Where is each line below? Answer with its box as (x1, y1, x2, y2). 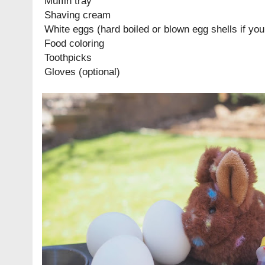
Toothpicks (44, 51, 92, 64)
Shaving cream (44, 9, 111, 21)
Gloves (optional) (44, 66, 120, 78)
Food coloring (44, 37, 104, 50)
